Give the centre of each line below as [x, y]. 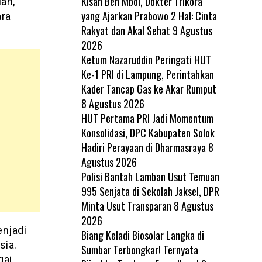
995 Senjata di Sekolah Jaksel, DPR [150, 191]
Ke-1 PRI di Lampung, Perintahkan [147, 74]
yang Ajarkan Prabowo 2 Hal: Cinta [149, 15]
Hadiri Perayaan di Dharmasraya [143, 147]
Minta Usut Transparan [126, 206]
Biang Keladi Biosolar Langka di [142, 235]
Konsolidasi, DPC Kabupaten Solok [148, 132]
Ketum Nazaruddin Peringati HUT [146, 59]
